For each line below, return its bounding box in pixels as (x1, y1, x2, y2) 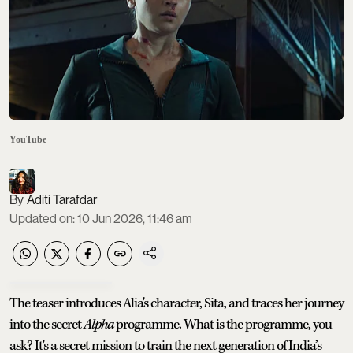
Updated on (9, 210, 72, 226)
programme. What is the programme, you (113, 315, 332, 333)
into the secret (9, 315, 84, 333)
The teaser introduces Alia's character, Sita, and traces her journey (9, 294, 344, 312)
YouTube (9, 133, 46, 145)
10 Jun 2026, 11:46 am (77, 210, 192, 226)
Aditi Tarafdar (27, 191, 97, 207)
